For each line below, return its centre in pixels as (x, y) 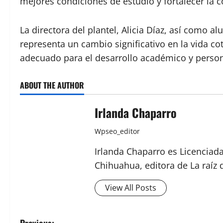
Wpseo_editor (117, 131)
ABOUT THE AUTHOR (52, 85)
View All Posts (131, 187)
